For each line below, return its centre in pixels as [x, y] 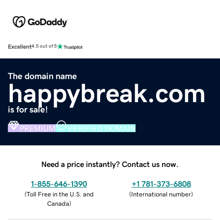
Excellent [20, 46]
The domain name [42, 76]
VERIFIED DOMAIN [101, 128]
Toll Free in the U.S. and [60, 194]
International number [161, 194]
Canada [58, 203]
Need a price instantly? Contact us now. [110, 164]
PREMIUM [38, 128]
